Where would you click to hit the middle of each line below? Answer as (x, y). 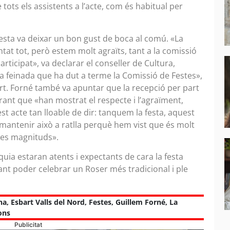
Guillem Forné (140, 202)
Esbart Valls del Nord (48, 202)
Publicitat (28, 225)
